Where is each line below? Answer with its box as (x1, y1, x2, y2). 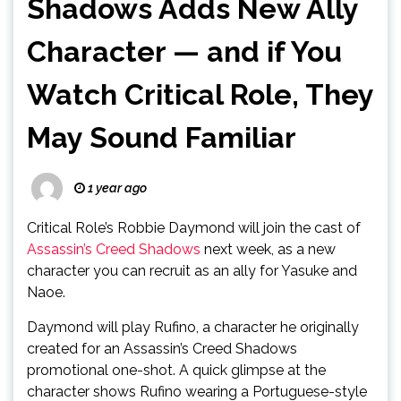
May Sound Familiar (27, 121, 296, 154)
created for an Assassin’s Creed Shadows (27, 340, 297, 357)
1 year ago (85, 181, 147, 195)
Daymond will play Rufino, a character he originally (27, 319, 359, 336)
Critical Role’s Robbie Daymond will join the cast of (27, 219, 361, 236)
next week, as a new (200, 241, 336, 258)
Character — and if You (27, 35, 342, 68)
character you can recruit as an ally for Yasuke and (27, 262, 357, 279)
